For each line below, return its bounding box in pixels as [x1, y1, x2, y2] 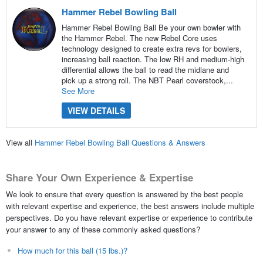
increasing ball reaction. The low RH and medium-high [61, 53, 244, 65]
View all [5, 137, 35, 149]
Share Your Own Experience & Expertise [5, 170, 193, 185]
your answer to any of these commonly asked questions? [5, 223, 200, 235]
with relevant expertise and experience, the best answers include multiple [5, 200, 254, 211]
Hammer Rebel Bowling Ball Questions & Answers [34, 137, 205, 149]
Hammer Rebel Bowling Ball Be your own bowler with [61, 21, 241, 33]
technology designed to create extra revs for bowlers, [61, 42, 242, 54]
